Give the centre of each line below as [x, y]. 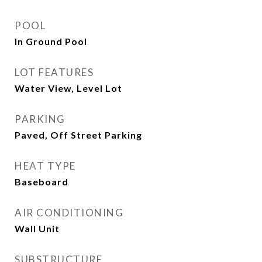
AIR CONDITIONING [69, 213]
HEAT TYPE [45, 166]
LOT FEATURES [54, 72]
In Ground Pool [51, 41]
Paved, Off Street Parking [78, 135]
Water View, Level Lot [68, 88]
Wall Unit [37, 228]
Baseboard [42, 182]
